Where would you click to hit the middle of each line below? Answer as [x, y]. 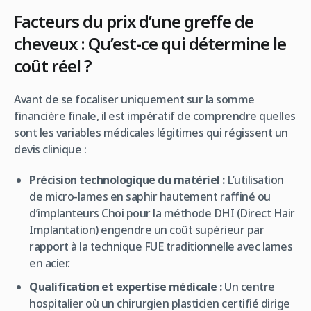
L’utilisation [254, 179]
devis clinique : [50, 149]
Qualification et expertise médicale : [126, 286]
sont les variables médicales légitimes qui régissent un [151, 132]
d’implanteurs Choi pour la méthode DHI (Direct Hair [162, 213]
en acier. [50, 263]
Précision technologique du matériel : [127, 179]
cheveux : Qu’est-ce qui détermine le [150, 43]
